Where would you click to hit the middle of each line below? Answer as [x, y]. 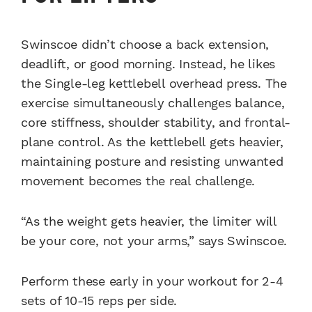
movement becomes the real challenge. [138, 180]
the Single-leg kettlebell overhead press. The [154, 83]
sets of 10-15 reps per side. [99, 300]
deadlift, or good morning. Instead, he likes [148, 63]
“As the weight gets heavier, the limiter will [149, 221]
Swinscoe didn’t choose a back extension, [145, 44]
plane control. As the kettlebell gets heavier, [152, 141]
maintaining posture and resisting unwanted [152, 161]
